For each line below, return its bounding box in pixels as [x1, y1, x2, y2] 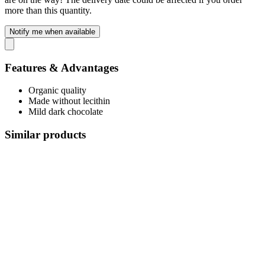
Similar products [5, 128, 86, 141]
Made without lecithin [28, 96, 110, 106]
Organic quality [28, 85, 86, 96]
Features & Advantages [5, 61, 118, 74]
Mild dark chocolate [28, 106, 103, 117]
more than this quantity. [5, 5, 92, 15]
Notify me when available [9, 27, 95, 36]
